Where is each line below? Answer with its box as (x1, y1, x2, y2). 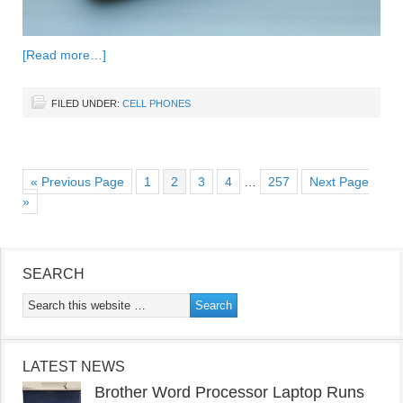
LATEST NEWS (22, 359, 125, 375)
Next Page (309, 175, 369, 190)
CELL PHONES (122, 98, 191, 110)
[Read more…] (22, 48, 106, 63)
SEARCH (22, 266, 85, 282)
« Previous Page (31, 175, 124, 190)
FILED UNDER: (51, 98, 122, 110)
